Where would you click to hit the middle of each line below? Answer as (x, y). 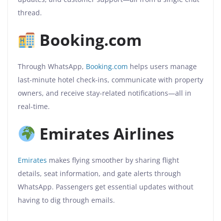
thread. (30, 13)
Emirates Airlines (105, 134)
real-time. (34, 107)
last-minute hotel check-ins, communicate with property (110, 80)
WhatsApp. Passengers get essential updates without (106, 187)
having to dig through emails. (66, 200)
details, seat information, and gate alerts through (99, 174)
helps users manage (162, 67)
